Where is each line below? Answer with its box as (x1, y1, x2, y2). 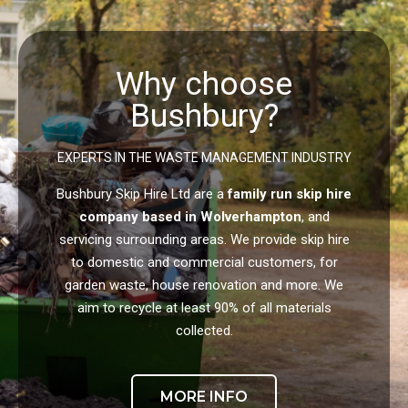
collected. (175, 322, 233, 340)
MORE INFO (160, 388, 248, 406)
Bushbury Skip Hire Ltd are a (56, 186, 228, 203)
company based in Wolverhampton (78, 209, 301, 226)
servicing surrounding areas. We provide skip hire (58, 231, 350, 249)
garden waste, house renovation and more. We (65, 277, 343, 294)
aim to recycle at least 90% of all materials (76, 300, 331, 317)
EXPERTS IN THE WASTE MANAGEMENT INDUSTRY (56, 150, 352, 166)
